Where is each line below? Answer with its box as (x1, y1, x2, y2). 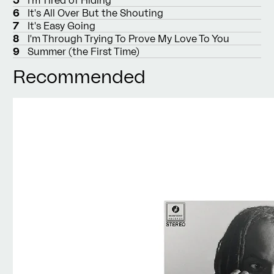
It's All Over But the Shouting (28, 6, 163, 19)
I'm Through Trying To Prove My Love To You (28, 32, 229, 45)
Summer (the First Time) (28, 45, 139, 57)
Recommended (13, 64, 146, 87)
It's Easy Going (28, 19, 95, 32)
